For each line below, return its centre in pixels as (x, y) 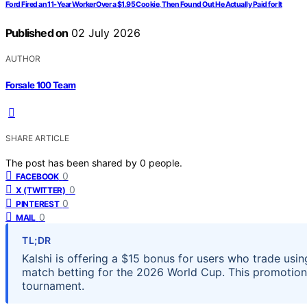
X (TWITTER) (41, 190)
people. (165, 162)
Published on (37, 33)
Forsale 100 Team (41, 85)
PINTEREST (38, 204)
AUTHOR (23, 59)
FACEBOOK (37, 176)
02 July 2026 (105, 33)
